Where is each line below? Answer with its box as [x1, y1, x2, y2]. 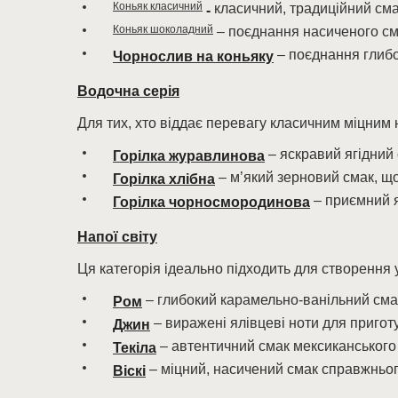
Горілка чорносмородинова [113, 195, 310, 210]
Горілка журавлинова [113, 148, 265, 163]
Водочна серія [77, 84, 179, 99]
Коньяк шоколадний [113, 23, 213, 36]
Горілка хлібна [113, 171, 215, 187]
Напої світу [77, 229, 157, 244]
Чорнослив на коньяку [113, 49, 274, 64]
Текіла [113, 340, 156, 355]
